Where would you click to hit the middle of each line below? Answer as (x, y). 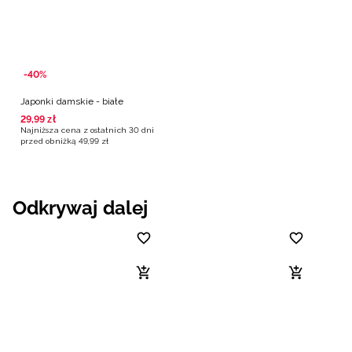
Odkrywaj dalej (80, 207)
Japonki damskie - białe (72, 101)
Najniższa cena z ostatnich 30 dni (88, 130)
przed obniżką (48, 141)
